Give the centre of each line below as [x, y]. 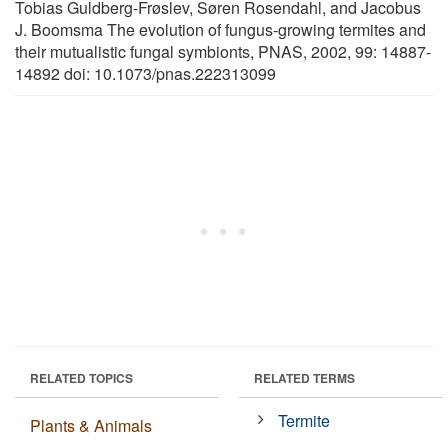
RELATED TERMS [304, 377]
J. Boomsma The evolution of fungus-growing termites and [220, 29]
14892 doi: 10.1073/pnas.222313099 [145, 73]
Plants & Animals [91, 425]
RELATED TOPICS [81, 377]
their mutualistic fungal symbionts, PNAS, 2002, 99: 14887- [223, 51]
